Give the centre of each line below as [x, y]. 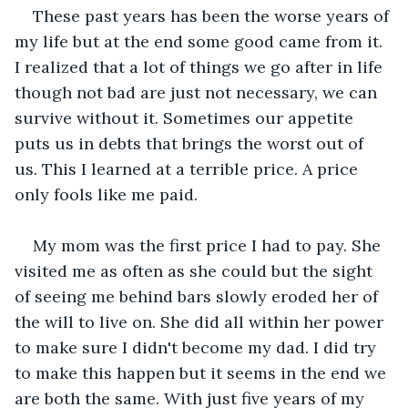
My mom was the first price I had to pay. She [209, 245]
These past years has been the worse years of [213, 15]
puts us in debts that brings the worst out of [191, 143]
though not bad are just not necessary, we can [198, 92]
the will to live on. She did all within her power [201, 321]
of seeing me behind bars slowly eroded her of [199, 296]
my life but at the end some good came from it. [201, 41]
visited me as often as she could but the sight [196, 270]
